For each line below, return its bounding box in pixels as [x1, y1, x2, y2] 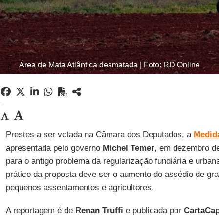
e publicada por [123, 206, 184, 215]
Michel [102, 143, 128, 153]
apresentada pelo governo [5, 143, 103, 153]
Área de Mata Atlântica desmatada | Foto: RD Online [19, 61, 200, 69]
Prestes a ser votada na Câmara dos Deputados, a [5, 130, 194, 139]
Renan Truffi [75, 206, 123, 215]
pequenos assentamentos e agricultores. [5, 183, 154, 192]
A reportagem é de [5, 206, 75, 215]
